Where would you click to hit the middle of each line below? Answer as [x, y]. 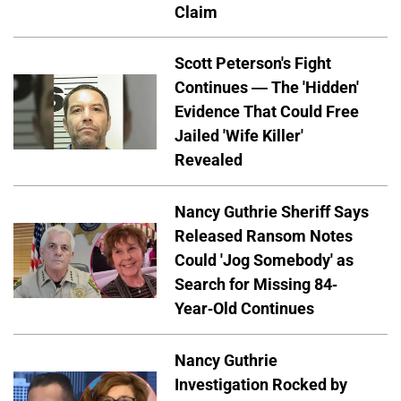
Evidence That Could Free [267, 112]
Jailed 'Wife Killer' [239, 136]
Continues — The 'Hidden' [267, 88]
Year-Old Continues [244, 309]
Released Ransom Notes [264, 236]
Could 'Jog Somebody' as [264, 260]
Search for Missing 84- [256, 285]
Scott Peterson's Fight [253, 64]
